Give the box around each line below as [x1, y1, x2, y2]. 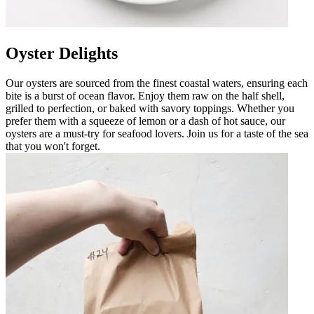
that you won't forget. [6, 140, 100, 153]
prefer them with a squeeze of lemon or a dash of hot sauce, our [6, 115, 285, 128]
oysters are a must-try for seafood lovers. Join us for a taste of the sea [6, 128, 308, 140]
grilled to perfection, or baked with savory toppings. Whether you [6, 102, 294, 115]
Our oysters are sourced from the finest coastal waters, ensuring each [6, 77, 308, 90]
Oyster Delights [6, 44, 118, 63]
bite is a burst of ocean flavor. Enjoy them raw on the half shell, [6, 90, 285, 102]
